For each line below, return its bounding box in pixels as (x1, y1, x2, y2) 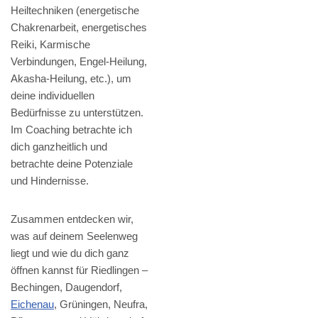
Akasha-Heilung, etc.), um (11, 72, 131, 85)
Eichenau (11, 298, 54, 311)
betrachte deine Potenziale (11, 158, 133, 170)
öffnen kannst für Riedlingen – (11, 264, 148, 277)
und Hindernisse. (11, 175, 89, 187)
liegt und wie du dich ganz (11, 247, 129, 260)
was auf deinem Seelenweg (11, 230, 138, 243)
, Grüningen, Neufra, (54, 298, 148, 311)
